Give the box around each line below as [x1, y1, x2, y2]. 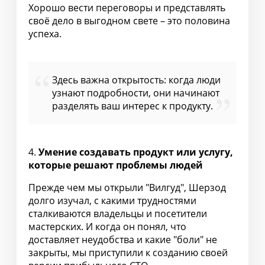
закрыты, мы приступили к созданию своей [28, 245, 228, 259]
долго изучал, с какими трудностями [28, 193, 196, 207]
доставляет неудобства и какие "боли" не [28, 232, 217, 246]
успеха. [28, 27, 62, 40]
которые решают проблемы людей [28, 158, 203, 172]
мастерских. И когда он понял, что [28, 219, 186, 233]
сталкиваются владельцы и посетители [28, 206, 207, 220]
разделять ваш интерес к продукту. [52, 99, 213, 112]
